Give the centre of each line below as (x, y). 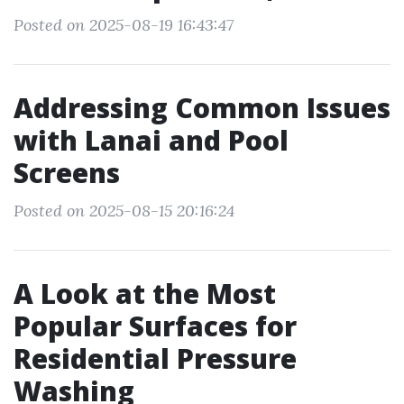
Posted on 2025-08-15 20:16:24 (124, 211)
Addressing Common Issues (202, 108)
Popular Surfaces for (155, 326)
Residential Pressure (155, 358)
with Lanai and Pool (151, 140)
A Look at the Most (145, 294)
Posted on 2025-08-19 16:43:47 (124, 25)
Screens (67, 173)
